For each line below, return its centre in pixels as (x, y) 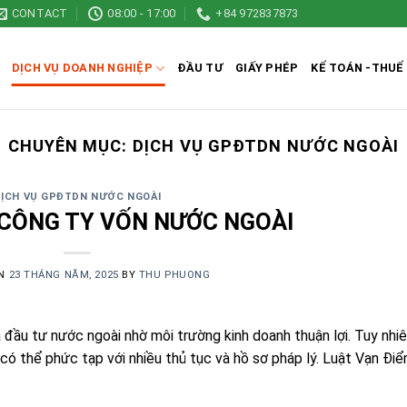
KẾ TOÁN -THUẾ (357, 68)
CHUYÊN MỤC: (70, 146)
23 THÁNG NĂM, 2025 (64, 274)
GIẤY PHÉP (267, 68)
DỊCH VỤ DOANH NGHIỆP (82, 68)
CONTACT (40, 13)
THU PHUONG (174, 274)
